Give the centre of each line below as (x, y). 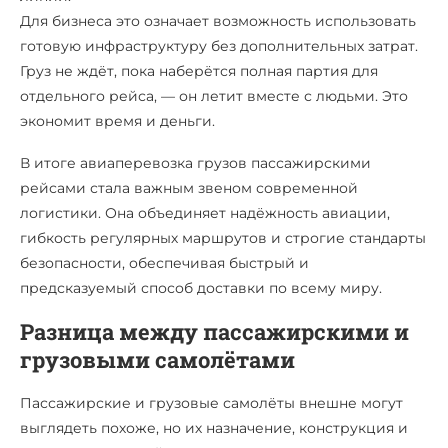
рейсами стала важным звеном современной (189, 187)
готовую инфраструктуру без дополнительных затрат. (219, 45)
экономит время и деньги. (117, 120)
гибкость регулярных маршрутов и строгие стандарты (223, 237)
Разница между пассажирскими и (214, 331)
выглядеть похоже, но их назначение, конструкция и (214, 427)
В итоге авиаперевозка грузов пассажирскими (195, 162)
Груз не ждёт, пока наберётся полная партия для (199, 70)
